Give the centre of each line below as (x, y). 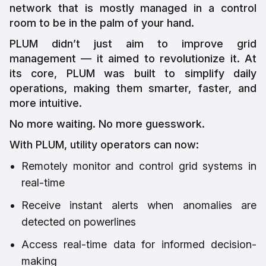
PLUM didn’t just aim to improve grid (133, 43)
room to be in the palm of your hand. (102, 23)
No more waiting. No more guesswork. (107, 123)
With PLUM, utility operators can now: (104, 144)
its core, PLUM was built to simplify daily (133, 73)
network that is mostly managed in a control (133, 8)
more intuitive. (46, 103)
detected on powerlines (79, 221)
